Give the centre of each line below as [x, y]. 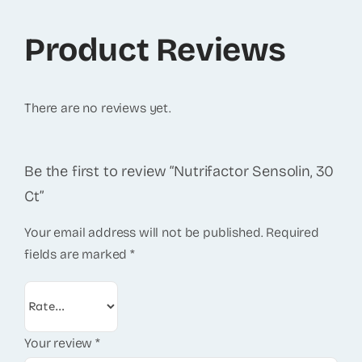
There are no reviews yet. [97, 108]
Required [293, 232]
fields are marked [77, 254]
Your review [60, 343]
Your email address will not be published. [143, 232]
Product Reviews [155, 50]
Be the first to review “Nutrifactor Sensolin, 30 [179, 171]
